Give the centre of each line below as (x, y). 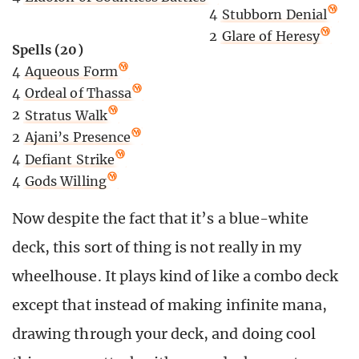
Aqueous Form (71, 72)
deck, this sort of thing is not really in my (157, 247)
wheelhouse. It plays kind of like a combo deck (175, 276)
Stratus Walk (66, 115)
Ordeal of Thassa (78, 93)
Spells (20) (48, 49)
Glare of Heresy (271, 36)
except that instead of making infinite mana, (170, 305)
